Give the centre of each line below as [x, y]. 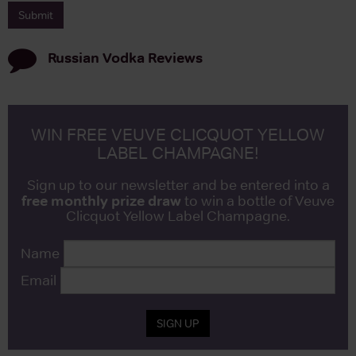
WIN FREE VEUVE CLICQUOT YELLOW [178, 134]
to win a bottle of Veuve [258, 201]
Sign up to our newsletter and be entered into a [178, 185]
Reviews [174, 57]
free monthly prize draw [101, 200]
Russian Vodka [96, 57]
